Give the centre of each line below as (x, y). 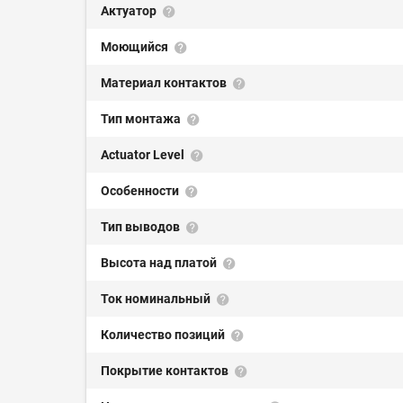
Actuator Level (144, 155)
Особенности (141, 191)
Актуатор (130, 11)
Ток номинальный (157, 299)
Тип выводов (142, 227)
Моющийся (136, 47)
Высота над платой (160, 263)
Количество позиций (164, 335)
